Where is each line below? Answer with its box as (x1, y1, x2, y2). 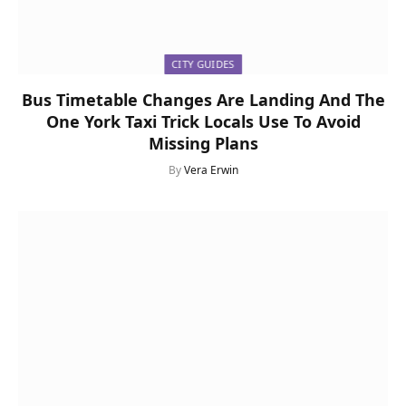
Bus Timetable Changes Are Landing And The (21, 89, 385, 111)
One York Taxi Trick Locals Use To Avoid (45, 111, 361, 133)
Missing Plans (148, 132, 258, 155)
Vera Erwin (183, 162, 238, 179)
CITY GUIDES (171, 57, 235, 72)
